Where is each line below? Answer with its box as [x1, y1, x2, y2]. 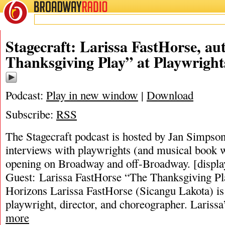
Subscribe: [6, 106, 56, 122]
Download [147, 87, 193, 102]
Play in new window [46, 87, 138, 102]
